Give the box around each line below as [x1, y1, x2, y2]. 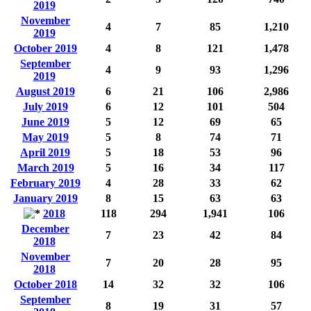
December [22, 222, 69, 235]
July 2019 [23, 100, 68, 112]
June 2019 [22, 115, 69, 128]
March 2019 [17, 161, 74, 174]
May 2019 [22, 131, 69, 143]
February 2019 [10, 176, 81, 189]
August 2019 [15, 85, 75, 97]
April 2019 [20, 146, 70, 158]
